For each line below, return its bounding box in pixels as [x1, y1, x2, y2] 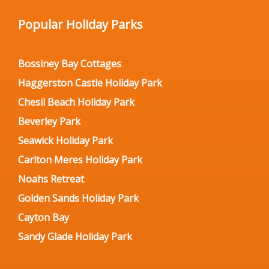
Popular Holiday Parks [18, 16, 143, 32]
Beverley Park [18, 114, 80, 128]
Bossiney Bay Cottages [18, 56, 121, 70]
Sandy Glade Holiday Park [18, 229, 132, 243]
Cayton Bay [18, 210, 69, 224]
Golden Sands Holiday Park [18, 191, 139, 205]
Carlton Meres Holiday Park [18, 153, 142, 166]
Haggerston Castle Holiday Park [18, 76, 162, 89]
